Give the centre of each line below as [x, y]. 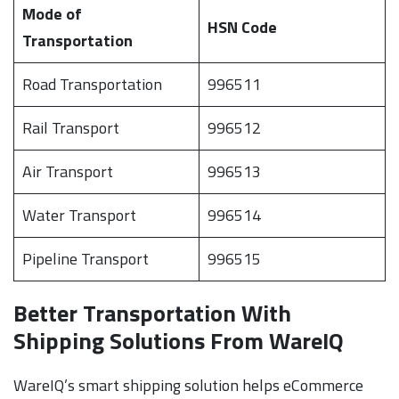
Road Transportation [92, 84]
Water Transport [79, 215]
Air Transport [68, 171]
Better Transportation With [152, 313]
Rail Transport [71, 127]
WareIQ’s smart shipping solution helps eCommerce [188, 385]
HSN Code [242, 27]
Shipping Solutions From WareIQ [179, 340]
